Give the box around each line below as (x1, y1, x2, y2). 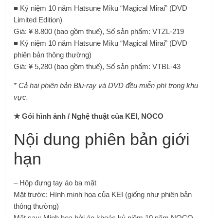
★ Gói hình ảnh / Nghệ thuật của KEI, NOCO (14, 112, 164, 120)
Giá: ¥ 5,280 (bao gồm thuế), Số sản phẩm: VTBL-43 (14, 62, 181, 71)
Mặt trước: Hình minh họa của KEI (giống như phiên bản (14, 190, 192, 199)
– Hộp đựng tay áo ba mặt (14, 179, 97, 187)
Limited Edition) (14, 16, 63, 24)
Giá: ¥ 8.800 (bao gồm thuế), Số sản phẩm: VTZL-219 (14, 27, 184, 36)
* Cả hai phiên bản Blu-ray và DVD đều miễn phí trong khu (14, 81, 199, 90)
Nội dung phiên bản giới (14, 130, 190, 148)
